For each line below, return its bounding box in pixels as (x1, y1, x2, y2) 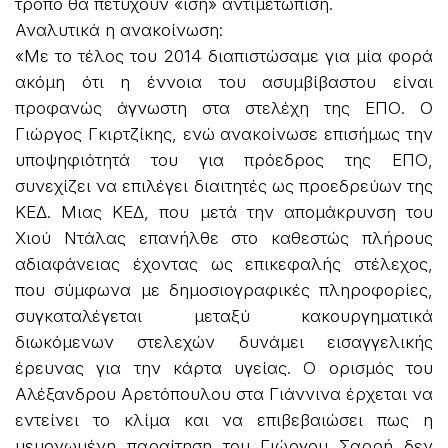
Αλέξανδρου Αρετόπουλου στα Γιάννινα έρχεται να (15, 383, 433, 404)
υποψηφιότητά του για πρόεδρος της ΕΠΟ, (15, 149, 433, 170)
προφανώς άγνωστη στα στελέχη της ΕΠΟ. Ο (15, 97, 433, 118)
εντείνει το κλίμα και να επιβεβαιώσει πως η (15, 409, 433, 430)
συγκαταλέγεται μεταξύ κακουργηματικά (15, 305, 433, 326)
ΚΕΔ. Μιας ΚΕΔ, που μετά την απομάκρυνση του (15, 201, 433, 222)
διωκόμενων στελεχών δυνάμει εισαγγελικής (15, 331, 433, 352)
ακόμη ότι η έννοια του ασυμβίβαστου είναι (15, 71, 433, 92)
